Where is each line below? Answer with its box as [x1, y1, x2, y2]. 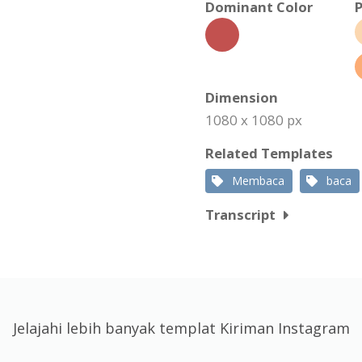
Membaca [232, 173, 284, 188]
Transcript [205, 205, 276, 224]
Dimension [205, 88, 278, 107]
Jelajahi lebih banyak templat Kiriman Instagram [12, 318, 350, 338]
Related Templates [205, 144, 333, 162]
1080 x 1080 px [205, 111, 302, 129]
